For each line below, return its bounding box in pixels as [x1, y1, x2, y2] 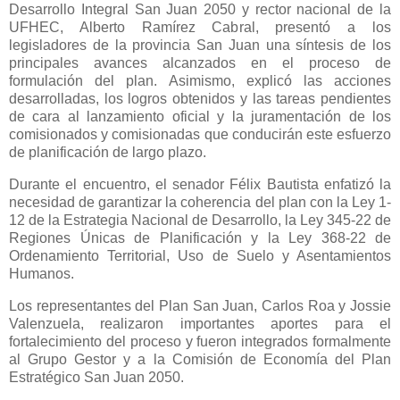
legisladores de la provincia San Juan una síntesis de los [9, 37, 391, 53]
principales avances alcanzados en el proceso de [9, 54, 391, 71]
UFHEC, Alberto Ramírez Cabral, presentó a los [9, 19, 391, 35]
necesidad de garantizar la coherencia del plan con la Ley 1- [9, 194, 391, 210]
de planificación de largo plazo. [9, 144, 206, 160]
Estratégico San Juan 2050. [9, 369, 184, 385]
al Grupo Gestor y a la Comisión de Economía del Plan [9, 351, 391, 367]
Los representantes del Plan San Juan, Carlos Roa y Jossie [9, 297, 391, 313]
